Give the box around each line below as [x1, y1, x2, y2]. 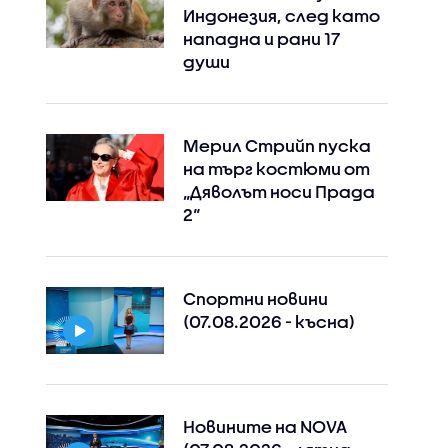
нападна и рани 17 [182, 29, 340, 49]
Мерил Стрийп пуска [182, 136, 371, 156]
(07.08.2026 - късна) [182, 312, 355, 332]
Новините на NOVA [182, 416, 347, 436]
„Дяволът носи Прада [182, 182, 375, 202]
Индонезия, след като [182, 6, 380, 26]
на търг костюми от [182, 159, 370, 179]
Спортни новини [182, 289, 328, 309]
